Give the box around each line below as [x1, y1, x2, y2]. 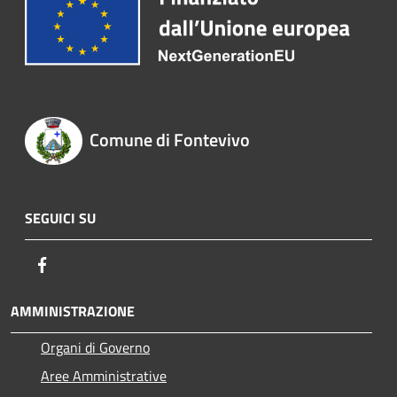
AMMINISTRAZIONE [11, 300, 135, 322]
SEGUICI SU [25, 206, 96, 229]
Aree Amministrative [41, 364, 167, 386]
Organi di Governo [41, 336, 150, 358]
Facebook [52, 253, 107, 275]
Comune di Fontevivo [89, 126, 250, 154]
